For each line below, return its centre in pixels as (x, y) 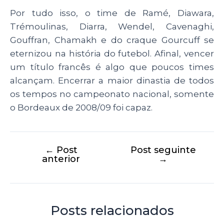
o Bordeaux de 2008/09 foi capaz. (81, 107)
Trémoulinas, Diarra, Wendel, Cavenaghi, (112, 26)
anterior (61, 159)
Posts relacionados (112, 211)
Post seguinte (163, 150)
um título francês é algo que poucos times (112, 67)
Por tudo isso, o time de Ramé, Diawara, (112, 13)
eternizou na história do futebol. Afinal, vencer (112, 53)
